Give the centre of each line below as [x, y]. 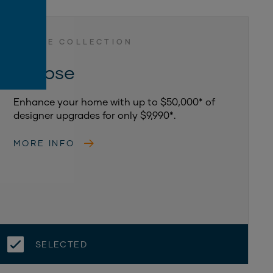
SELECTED [61, 244]
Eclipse [44, 72]
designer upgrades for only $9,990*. [94, 115]
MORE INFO [44, 143]
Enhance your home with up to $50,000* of [114, 101]
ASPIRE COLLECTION [73, 42]
